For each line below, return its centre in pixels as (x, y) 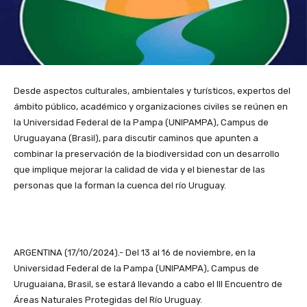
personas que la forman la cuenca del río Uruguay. (120, 186)
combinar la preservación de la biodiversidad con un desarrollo (147, 154)
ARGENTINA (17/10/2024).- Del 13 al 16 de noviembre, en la (135, 253)
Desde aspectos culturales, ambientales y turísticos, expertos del (152, 91)
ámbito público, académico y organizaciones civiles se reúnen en (151, 107)
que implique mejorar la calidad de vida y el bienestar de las (139, 170)
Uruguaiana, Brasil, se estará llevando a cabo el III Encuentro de (148, 284)
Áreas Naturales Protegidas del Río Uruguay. (108, 300)
